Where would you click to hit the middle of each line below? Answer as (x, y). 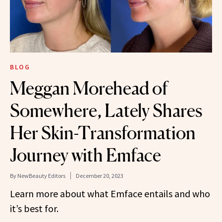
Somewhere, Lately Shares (106, 110)
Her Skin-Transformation (103, 133)
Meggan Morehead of (89, 88)
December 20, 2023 (100, 175)
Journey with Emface (85, 155)
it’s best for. (34, 208)
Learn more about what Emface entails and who (110, 193)
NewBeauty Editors (41, 175)
